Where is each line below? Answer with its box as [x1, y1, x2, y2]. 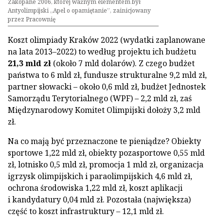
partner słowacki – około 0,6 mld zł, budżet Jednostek [8, 81, 206, 92]
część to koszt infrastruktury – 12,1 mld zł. [8, 206, 164, 217]
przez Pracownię [8, 15, 55, 23]
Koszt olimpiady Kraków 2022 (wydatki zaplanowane [8, 35, 205, 45]
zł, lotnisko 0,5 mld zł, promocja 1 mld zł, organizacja [8, 159, 203, 170]
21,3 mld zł [8, 58, 51, 69]
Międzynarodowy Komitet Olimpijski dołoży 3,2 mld [8, 105, 200, 115]
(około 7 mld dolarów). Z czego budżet [51, 58, 195, 69]
